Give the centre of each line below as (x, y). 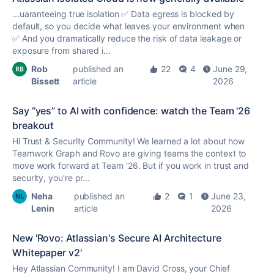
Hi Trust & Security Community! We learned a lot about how (129, 141)
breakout (33, 125)
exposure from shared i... (61, 50)
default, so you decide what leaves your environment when (129, 26)
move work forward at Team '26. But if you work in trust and (131, 165)
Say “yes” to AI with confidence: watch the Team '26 (131, 111)
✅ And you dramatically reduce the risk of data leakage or (127, 38)
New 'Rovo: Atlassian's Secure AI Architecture (117, 238)
